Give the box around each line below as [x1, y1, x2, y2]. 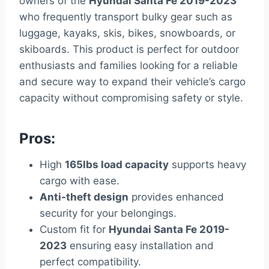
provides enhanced [128, 191, 224, 204]
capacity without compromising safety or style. [19, 92, 243, 104]
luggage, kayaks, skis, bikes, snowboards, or [19, 27, 235, 40]
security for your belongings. [40, 207, 177, 220]
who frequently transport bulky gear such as [19, 11, 232, 23]
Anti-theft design [40, 191, 128, 204]
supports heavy [169, 159, 246, 171]
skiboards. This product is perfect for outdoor [19, 43, 239, 56]
